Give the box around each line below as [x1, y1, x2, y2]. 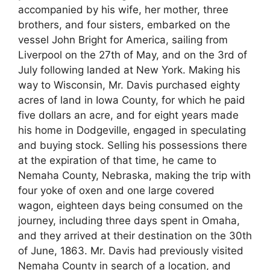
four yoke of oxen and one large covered [18, 184, 215, 197]
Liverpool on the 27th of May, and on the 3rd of [18, 49, 247, 61]
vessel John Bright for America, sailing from [18, 34, 228, 46]
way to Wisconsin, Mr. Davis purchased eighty [18, 79, 240, 92]
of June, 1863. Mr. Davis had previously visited [18, 245, 243, 257]
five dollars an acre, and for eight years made [18, 109, 239, 122]
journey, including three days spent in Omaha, [18, 215, 240, 227]
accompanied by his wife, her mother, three [18, 4, 228, 16]
